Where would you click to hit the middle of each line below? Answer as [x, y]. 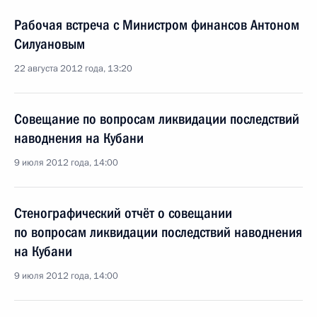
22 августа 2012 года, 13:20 [73, 69]
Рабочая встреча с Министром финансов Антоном [157, 25]
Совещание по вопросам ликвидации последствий [157, 119]
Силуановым [50, 44]
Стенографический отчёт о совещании [123, 213]
